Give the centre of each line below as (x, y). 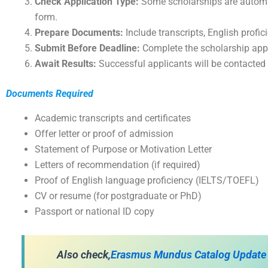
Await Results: (66, 64)
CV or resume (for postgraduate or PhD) (118, 196)
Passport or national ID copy (95, 211)
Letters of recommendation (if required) (118, 165)
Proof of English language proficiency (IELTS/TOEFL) (147, 180)
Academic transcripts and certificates (113, 118)
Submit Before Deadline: (87, 48)
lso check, (87, 255)
